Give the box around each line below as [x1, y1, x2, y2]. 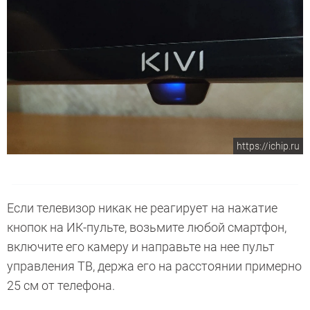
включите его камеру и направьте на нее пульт [7, 239, 275, 254]
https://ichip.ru [237, 140, 300, 152]
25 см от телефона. [7, 277, 115, 293]
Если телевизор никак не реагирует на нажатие [7, 200, 277, 215]
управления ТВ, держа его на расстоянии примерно [7, 258, 302, 273]
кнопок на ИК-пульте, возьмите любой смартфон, [7, 219, 286, 235]
